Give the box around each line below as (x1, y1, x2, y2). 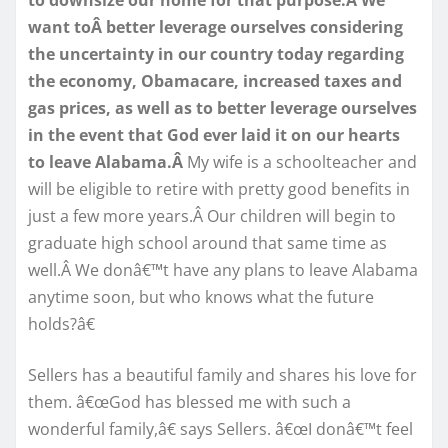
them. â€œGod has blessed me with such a (28, 390, 351, 413)
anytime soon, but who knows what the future (28, 285, 374, 308)
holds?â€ (28, 312, 95, 335)
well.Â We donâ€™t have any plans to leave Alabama (28, 258, 418, 281)
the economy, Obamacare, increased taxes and (28, 69, 402, 92)
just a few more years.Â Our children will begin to (28, 204, 396, 227)
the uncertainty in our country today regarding (28, 42, 404, 65)
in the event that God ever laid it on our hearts (28, 123, 400, 146)
